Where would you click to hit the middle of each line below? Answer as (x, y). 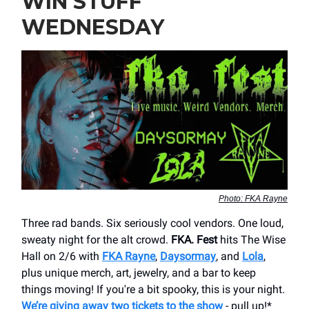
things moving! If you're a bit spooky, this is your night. (153, 290)
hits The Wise (251, 240)
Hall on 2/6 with (62, 257)
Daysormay (188, 257)
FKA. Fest (194, 240)
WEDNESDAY (93, 27)
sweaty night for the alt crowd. (96, 240)
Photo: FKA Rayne (253, 199)
